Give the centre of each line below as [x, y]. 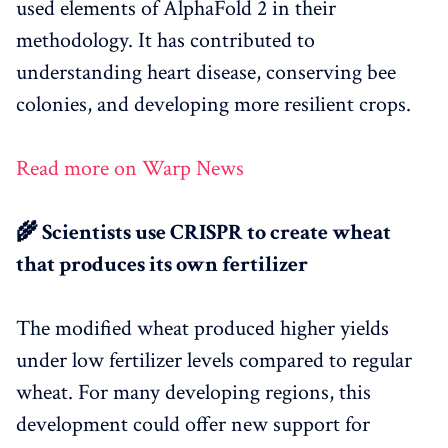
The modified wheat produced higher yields [202, 328]
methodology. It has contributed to [165, 40]
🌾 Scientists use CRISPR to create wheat [203, 232]
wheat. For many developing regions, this [193, 392]
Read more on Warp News [130, 168]
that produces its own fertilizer [162, 264]
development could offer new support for [193, 424]
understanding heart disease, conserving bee [206, 72]
